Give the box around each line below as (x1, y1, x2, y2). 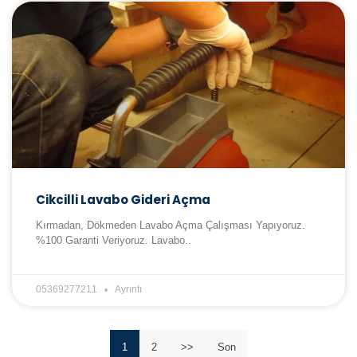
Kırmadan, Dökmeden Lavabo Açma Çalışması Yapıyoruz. (36, 219, 305, 232)
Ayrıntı (115, 284, 142, 296)
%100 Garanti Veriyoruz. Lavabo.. (36, 234, 191, 247)
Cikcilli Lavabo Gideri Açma (36, 191, 210, 209)
